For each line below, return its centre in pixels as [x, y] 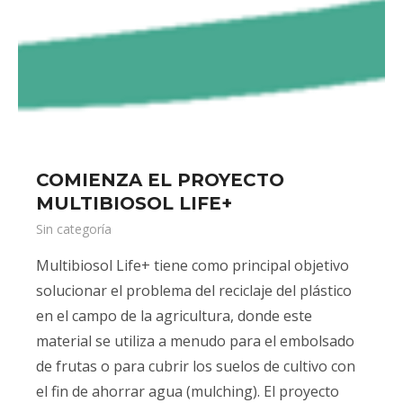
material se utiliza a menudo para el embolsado [195, 341]
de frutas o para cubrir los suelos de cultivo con [196, 366]
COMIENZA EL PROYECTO [160, 180]
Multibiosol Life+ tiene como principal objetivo [193, 265]
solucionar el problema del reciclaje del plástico [194, 291]
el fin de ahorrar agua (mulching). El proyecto [188, 391]
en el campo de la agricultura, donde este [174, 316]
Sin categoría [74, 229]
